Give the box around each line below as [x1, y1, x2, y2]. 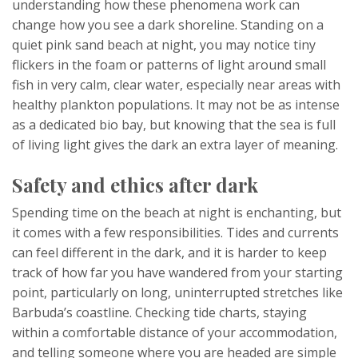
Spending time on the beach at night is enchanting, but [12, 204, 341, 222]
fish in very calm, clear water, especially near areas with [12, 76, 340, 94]
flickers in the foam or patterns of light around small [12, 56, 326, 74]
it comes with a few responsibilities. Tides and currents [12, 224, 339, 242]
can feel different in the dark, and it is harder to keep [12, 244, 327, 262]
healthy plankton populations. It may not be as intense [12, 96, 340, 114]
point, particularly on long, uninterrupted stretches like [12, 284, 343, 302]
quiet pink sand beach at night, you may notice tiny [12, 36, 316, 54]
